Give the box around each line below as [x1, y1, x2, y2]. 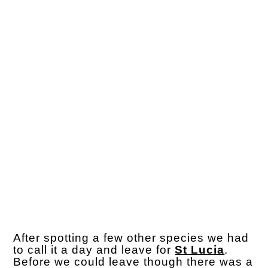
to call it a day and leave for [13, 243, 175, 257]
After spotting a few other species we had [13, 232, 249, 245]
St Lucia [175, 243, 225, 257]
